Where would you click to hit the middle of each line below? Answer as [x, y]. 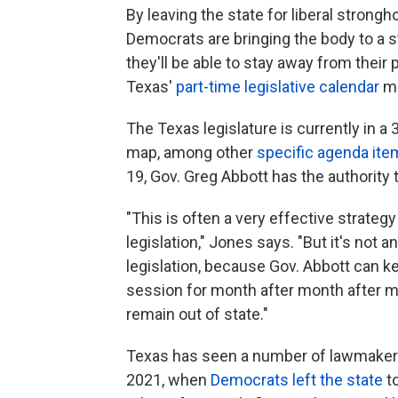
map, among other [191, 153]
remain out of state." [197, 314]
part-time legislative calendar [278, 87]
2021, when [168, 380]
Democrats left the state [297, 380]
